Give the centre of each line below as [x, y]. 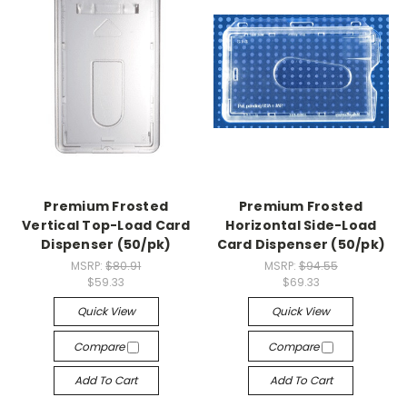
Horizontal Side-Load [301, 226]
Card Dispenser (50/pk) [301, 245]
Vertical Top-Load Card [106, 226]
